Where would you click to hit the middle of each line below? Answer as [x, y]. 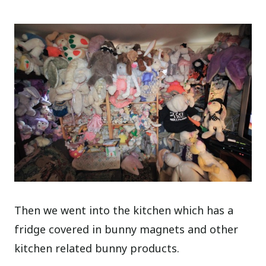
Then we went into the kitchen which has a [124, 210]
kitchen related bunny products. [97, 248]
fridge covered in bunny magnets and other [126, 229]
